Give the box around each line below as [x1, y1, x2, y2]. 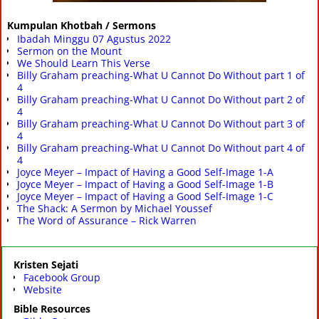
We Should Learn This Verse [17, 56, 150, 70]
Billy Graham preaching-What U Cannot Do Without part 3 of [17, 116, 305, 130]
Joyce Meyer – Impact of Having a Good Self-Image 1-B [17, 177, 273, 191]
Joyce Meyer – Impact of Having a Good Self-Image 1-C [17, 189, 273, 203]
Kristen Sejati [14, 257, 78, 271]
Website [23, 283, 62, 297]
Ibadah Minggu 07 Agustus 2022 [17, 31, 171, 46]
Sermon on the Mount [17, 43, 122, 58]
